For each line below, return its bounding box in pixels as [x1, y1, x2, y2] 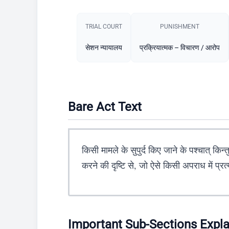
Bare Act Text [68, 99, 142, 114]
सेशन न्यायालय [85, 43, 122, 52]
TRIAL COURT [85, 22, 122, 30]
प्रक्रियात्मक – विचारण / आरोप [140, 43, 220, 52]
